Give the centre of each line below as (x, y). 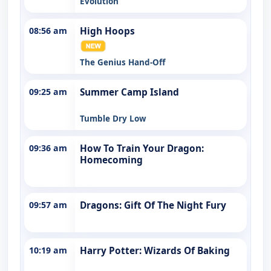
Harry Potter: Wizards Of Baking (155, 250)
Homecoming (111, 160)
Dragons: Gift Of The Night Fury (153, 205)
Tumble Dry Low (113, 118)
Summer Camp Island (129, 92)
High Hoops (107, 31)
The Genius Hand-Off (122, 62)
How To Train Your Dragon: (142, 148)
